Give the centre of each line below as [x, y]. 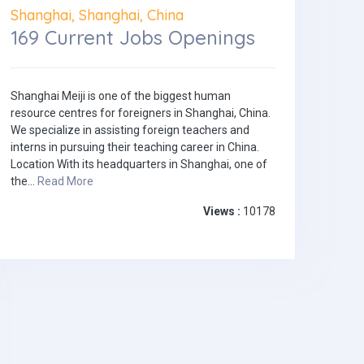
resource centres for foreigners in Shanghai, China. [141, 113]
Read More [65, 182]
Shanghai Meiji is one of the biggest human [121, 96]
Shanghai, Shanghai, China [97, 15]
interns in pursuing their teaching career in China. [135, 147]
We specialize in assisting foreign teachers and [130, 130]
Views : [222, 212]
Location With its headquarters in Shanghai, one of [139, 165]
